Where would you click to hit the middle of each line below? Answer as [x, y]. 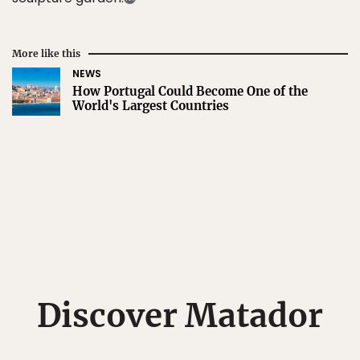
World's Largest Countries [151, 106]
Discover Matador [180, 316]
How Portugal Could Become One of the [190, 91]
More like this [46, 53]
